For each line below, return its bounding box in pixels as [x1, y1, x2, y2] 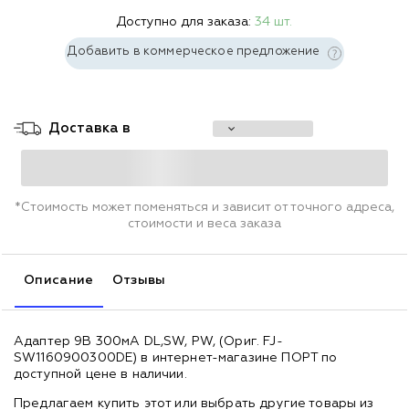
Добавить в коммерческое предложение [68, 45, 323, 58]
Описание [24, 273, 94, 287]
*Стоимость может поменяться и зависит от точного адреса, [15, 200, 394, 214]
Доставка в [48, 121, 131, 135]
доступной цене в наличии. [14, 367, 187, 381]
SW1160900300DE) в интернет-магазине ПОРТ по [14, 351, 338, 364]
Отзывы [111, 273, 166, 287]
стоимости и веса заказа [128, 216, 281, 230]
